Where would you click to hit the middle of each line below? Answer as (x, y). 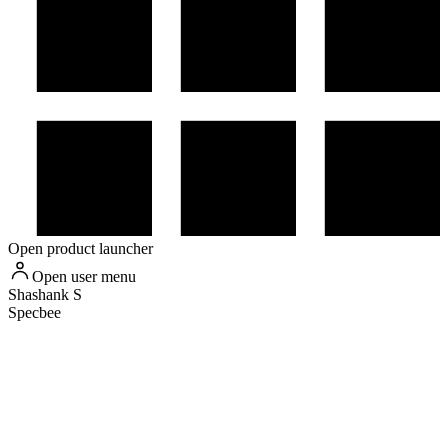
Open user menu (84, 277)
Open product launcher (80, 249)
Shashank (38, 295)
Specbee (34, 313)
